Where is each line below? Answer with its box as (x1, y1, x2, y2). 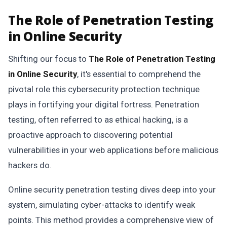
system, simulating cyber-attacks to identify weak (8, 200, 195, 210)
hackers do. (8, 160, 52, 170)
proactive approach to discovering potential (8, 130, 173, 140)
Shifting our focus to (8, 54, 89, 64)
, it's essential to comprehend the (77, 69, 201, 79)
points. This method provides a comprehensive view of (8, 215, 214, 225)
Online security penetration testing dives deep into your (8, 184, 216, 195)
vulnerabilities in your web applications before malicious (8, 145, 218, 155)
